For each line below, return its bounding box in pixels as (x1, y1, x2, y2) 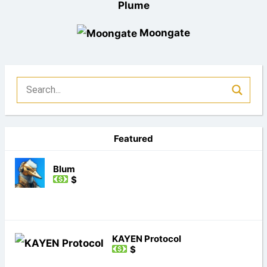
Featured (114, 132, 153, 144)
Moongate (139, 27, 190, 39)
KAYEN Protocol (111, 232, 181, 244)
